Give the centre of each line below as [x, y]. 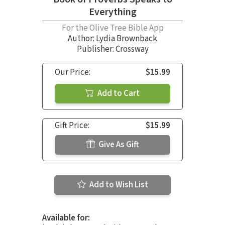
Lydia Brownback [127, 38]
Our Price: [73, 72]
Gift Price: [72, 125]
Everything [113, 12]
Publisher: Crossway [113, 49]
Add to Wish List [118, 185]
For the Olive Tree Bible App [113, 28]
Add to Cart [118, 93]
